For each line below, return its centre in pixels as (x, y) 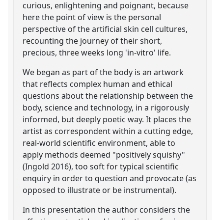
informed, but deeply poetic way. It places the (107, 119)
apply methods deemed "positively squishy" (104, 154)
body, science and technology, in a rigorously (106, 107)
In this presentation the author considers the (107, 209)
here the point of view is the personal (92, 17)
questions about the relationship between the (108, 96)
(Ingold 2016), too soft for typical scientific (101, 166)
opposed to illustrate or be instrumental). (100, 190)
